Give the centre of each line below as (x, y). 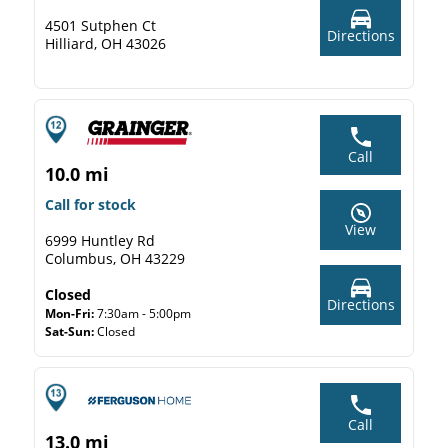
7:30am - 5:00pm (144, 313)
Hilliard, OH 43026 (105, 43)
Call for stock (90, 204)
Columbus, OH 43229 (115, 258)
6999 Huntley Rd (100, 240)
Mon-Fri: (71, 313)
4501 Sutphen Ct (100, 25)
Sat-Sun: (71, 331)
